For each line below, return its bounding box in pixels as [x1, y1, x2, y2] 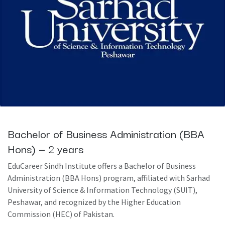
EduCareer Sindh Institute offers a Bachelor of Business [8, 161, 196, 171]
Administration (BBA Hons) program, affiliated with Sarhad [8, 173, 210, 183]
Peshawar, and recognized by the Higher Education [8, 197, 181, 207]
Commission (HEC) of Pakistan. [8, 209, 115, 219]
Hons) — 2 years [8, 140, 83, 157]
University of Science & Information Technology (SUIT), [8, 185, 197, 195]
